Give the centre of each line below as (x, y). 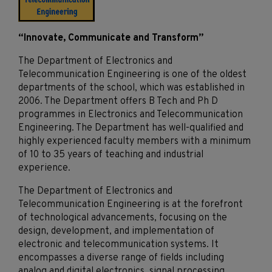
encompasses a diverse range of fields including (121, 258)
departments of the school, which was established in (131, 88)
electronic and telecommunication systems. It (118, 245)
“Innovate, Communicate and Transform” (111, 39)
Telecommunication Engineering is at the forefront (131, 205)
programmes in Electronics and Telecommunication (131, 115)
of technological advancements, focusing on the (123, 218)
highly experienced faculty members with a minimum (134, 142)
